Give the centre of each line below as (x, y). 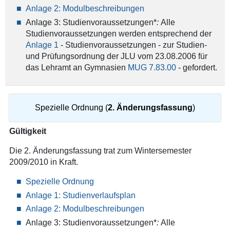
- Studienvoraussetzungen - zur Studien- (132, 45)
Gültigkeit (27, 131)
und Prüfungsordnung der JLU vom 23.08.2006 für (116, 56)
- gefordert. (196, 67)
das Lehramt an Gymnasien (76, 67)
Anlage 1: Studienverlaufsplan (80, 195)
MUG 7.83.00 (152, 67)
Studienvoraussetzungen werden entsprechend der (118, 33)
